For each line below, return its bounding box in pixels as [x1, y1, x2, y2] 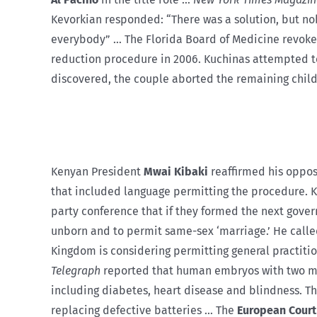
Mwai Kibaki [144, 164, 211, 178]
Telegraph [51, 263, 100, 277]
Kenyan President [51, 164, 144, 178]
